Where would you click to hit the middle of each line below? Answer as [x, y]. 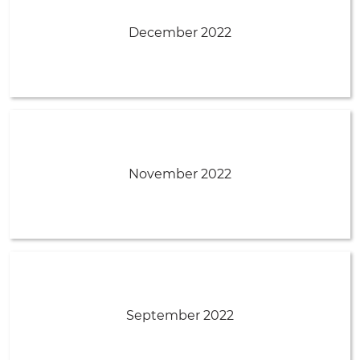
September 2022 [180, 315]
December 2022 [180, 32]
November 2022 [180, 174]
